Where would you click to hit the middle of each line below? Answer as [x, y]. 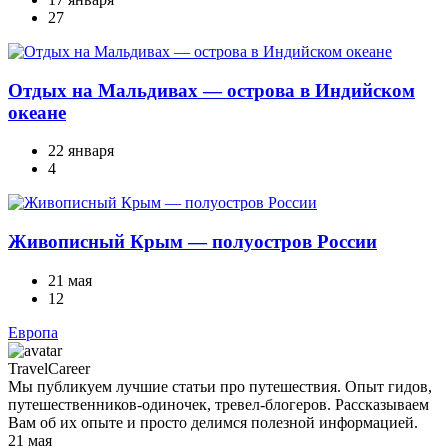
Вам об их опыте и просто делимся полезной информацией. [213, 422]
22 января [81, 151]
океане [37, 112]
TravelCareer [49, 368]
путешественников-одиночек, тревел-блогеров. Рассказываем [218, 404]
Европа [33, 332]
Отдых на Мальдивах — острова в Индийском [211, 90]
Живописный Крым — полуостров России [192, 242]
